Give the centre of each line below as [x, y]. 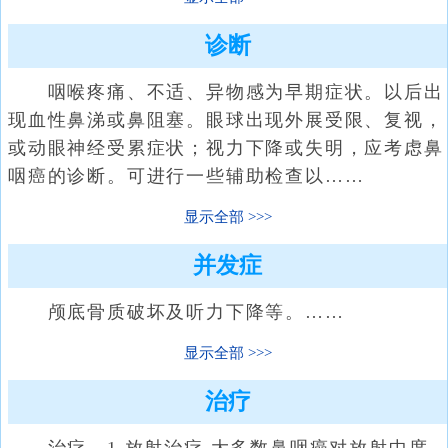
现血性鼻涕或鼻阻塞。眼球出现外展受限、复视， [226, 120]
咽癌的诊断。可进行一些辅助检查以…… [186, 176]
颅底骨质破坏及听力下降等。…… [176, 312]
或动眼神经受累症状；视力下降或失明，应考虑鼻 [226, 148]
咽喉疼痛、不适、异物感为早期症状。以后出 [226, 92]
